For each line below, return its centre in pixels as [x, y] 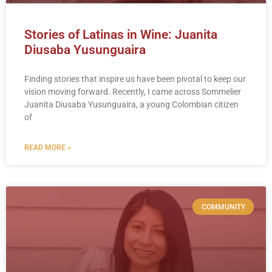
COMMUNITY [223, 207]
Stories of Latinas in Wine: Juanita [121, 35]
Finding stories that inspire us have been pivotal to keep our [135, 79]
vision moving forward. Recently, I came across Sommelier [133, 92]
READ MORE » [48, 148]
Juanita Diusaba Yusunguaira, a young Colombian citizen [131, 105]
